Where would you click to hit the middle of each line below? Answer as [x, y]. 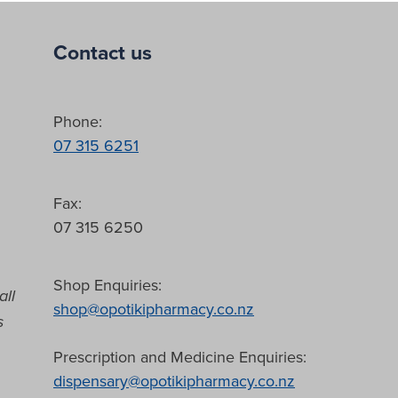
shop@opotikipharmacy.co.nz [154, 309]
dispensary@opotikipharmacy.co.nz [174, 381]
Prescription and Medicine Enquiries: [180, 357]
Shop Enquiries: [107, 285]
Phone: [80, 122]
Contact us [103, 52]
